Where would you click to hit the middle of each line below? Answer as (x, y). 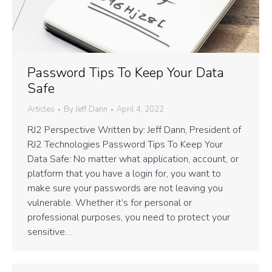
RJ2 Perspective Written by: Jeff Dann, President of (134, 130)
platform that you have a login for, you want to (124, 174)
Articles (41, 110)
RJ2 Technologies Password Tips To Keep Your (125, 145)
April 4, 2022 (140, 110)
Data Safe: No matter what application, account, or (133, 159)
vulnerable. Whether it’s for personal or (110, 203)
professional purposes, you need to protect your (129, 218)
